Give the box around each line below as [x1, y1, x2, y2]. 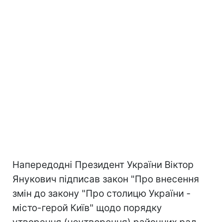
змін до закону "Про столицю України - [12, 188, 191, 199]
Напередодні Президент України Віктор [12, 159, 194, 170]
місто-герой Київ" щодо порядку [12, 202, 162, 214]
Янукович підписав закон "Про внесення [12, 173, 199, 185]
